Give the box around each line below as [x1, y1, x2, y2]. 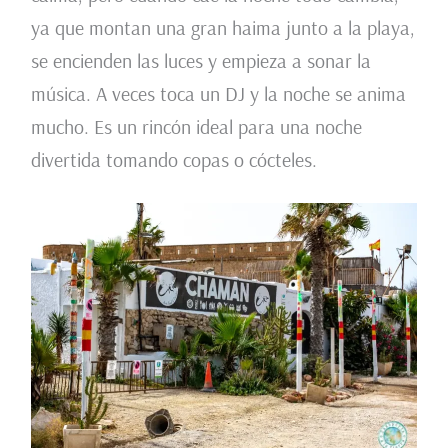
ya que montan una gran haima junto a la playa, [30, 15, 415, 41]
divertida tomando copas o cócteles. [30, 147, 317, 173]
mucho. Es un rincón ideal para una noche [30, 114, 362, 140]
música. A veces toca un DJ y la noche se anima [30, 81, 406, 107]
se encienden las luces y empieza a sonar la [30, 48, 371, 74]
